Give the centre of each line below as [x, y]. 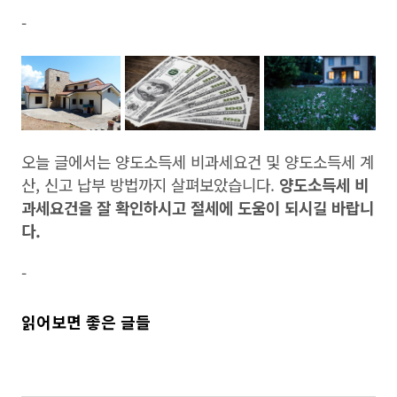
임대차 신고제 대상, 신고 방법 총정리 [125, 364]
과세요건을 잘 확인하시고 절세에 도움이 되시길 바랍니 [198, 207]
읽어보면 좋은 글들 [86, 321]
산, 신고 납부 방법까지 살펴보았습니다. [150, 184]
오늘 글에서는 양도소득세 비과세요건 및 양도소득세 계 [198, 161]
